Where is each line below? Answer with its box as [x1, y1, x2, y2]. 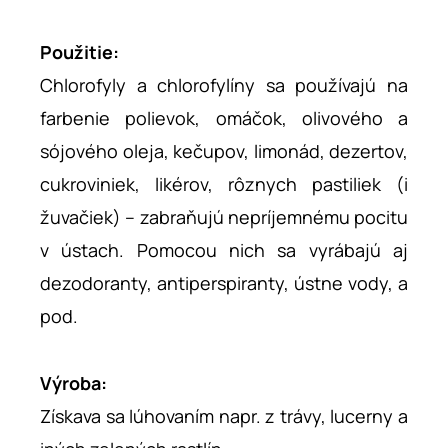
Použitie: [40, 39, 119, 64]
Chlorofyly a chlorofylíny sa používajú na [40, 72, 408, 97]
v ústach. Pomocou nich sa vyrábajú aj [40, 237, 408, 262]
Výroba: [40, 370, 107, 395]
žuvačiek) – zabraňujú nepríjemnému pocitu [40, 204, 408, 229]
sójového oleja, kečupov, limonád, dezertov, [40, 138, 408, 163]
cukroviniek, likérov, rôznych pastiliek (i [40, 171, 408, 196]
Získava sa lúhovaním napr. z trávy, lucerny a [40, 403, 408, 428]
